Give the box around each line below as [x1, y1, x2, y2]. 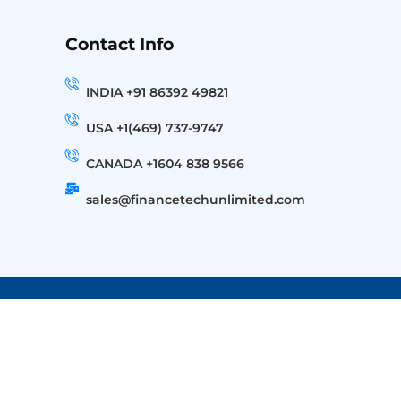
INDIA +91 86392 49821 [86, 84, 229, 100]
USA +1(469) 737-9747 [86, 120, 225, 136]
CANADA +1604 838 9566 [86, 156, 245, 172]
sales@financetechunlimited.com [86, 192, 306, 208]
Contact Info [64, 34, 174, 55]
